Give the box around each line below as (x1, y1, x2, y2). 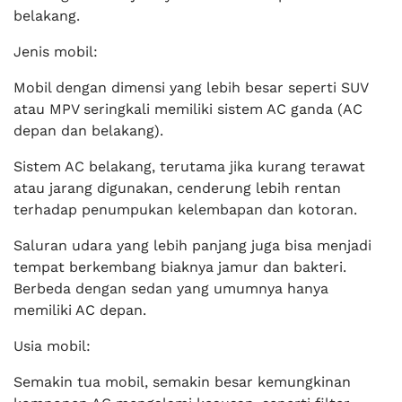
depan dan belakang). (13, 122, 163, 139)
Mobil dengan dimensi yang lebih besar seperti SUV (13, 79, 368, 96)
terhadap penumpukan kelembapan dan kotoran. (13, 201, 357, 218)
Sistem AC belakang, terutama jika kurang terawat (13, 158, 365, 175)
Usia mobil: (13, 337, 91, 354)
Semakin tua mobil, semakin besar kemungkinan (13, 373, 351, 390)
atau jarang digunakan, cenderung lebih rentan (13, 179, 341, 197)
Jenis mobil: (13, 43, 98, 60)
